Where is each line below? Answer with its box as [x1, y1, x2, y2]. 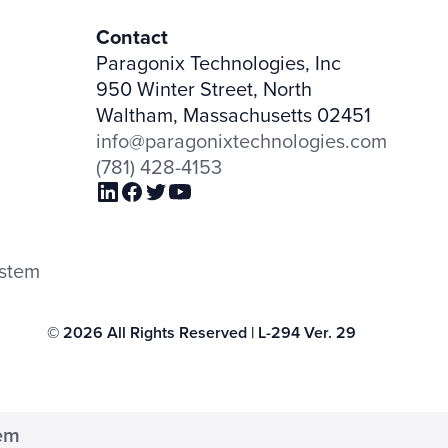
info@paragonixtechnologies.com [96, 125, 387, 155]
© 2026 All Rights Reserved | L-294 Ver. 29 [47, 320, 356, 344]
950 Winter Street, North [96, 73, 312, 103]
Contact [96, 21, 168, 51]
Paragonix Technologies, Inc [96, 47, 341, 77]
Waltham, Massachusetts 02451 [96, 99, 371, 129]
